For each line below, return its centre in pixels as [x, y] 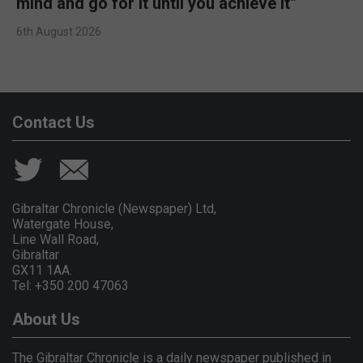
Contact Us [53, 122]
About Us [46, 319]
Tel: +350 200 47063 [70, 285]
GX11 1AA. [42, 270]
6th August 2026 [59, 31]
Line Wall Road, [56, 239]
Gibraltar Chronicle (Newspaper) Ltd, [114, 208]
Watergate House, [63, 224]
